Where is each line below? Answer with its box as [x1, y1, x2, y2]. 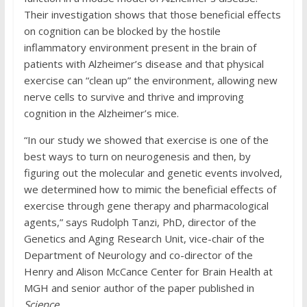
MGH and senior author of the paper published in [23, 281, 254, 295]
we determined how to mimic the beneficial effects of [23, 182, 276, 196]
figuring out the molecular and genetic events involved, [23, 166, 282, 180]
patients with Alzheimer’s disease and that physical [23, 57, 264, 71]
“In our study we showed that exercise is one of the [23, 133, 269, 147]
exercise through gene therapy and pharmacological [23, 199, 269, 212]
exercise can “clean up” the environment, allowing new [23, 73, 278, 87]
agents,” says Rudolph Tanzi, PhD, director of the [23, 215, 256, 229]
